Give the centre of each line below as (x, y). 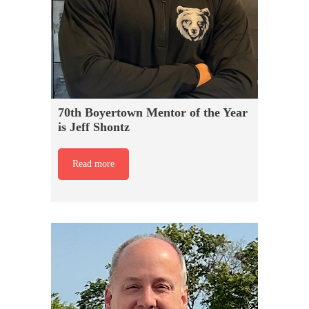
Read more (93, 164)
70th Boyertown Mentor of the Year (153, 113)
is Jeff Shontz (94, 127)
